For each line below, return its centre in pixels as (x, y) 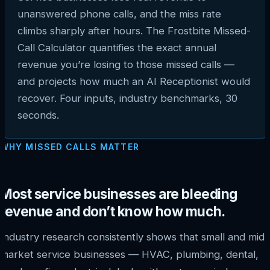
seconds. (38, 115)
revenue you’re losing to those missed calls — (126, 64)
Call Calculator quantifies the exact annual (117, 47)
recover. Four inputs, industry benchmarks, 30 (127, 98)
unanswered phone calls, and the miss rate (119, 14)
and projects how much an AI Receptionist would (134, 81)
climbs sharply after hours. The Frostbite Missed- (134, 30)
